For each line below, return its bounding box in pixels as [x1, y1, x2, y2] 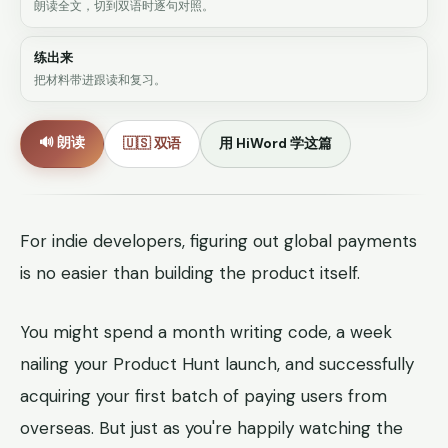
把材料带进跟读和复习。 [34, 72, 166, 89]
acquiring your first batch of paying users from [20, 384, 387, 407]
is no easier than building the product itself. [20, 262, 360, 285]
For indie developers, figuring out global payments [20, 230, 417, 253]
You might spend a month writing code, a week [20, 320, 392, 343]
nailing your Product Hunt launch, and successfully [20, 352, 414, 375]
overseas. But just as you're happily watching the [20, 416, 403, 439]
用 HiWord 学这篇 [219, 135, 332, 153]
